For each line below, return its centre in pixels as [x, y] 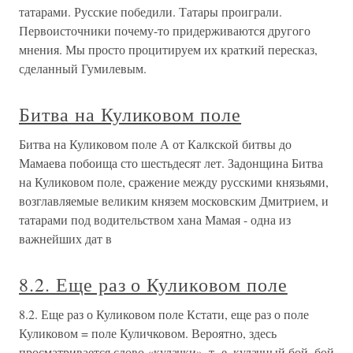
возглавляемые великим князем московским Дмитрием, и [174, 201]
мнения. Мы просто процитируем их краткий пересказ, [168, 50]
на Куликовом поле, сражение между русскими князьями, [174, 182]
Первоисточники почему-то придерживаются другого [165, 31]
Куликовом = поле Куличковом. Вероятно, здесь [148, 333]
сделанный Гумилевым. [83, 69]
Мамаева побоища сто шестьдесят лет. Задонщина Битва [171, 163]
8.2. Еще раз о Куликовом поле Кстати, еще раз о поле [164, 314]
